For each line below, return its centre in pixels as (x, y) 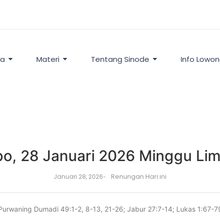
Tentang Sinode (120, 59)
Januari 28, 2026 (78, 177)
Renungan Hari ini (139, 177)
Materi (48, 59)
